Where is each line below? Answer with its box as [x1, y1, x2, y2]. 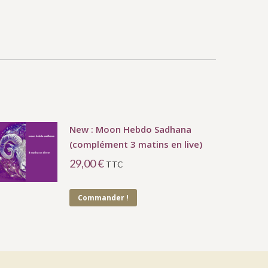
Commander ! [78, 192, 129, 203]
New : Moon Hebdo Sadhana [69, 123, 192, 135]
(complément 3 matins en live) [69, 138, 203, 150]
